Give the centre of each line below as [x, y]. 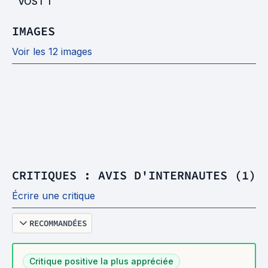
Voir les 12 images [52, 51]
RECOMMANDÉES [58, 223]
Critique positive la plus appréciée [101, 261]
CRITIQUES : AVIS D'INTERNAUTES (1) [134, 175]
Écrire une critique [54, 195]
